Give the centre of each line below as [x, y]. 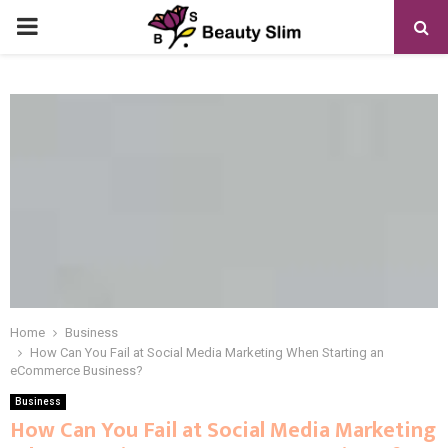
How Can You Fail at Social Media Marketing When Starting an [207, 352]
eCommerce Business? [76, 370]
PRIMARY [66, 26]
